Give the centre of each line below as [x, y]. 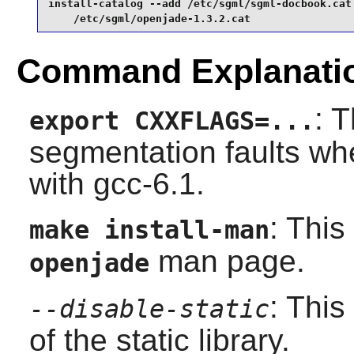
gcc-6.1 [144, 183]
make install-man [149, 230]
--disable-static [149, 309]
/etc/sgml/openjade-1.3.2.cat [149, 19]
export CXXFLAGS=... [171, 121]
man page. [227, 261]
